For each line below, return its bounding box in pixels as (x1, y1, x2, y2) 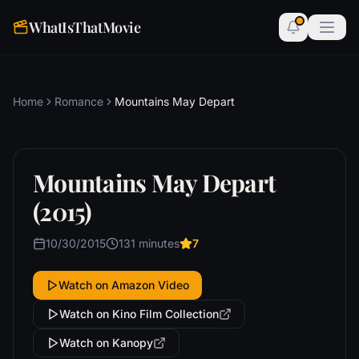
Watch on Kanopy (59, 336, 153, 349)
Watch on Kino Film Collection (59, 307, 219, 321)
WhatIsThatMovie (29, 18, 141, 37)
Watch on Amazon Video (58, 278, 189, 292)
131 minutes (119, 236, 179, 250)
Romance (54, 95, 103, 108)
